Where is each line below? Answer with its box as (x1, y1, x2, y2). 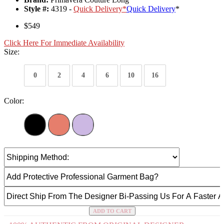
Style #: (24, 4, 49, 13)
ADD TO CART (92, 208, 131, 214)
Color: (4, 96, 24, 105)
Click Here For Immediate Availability (4, 38, 124, 47)
